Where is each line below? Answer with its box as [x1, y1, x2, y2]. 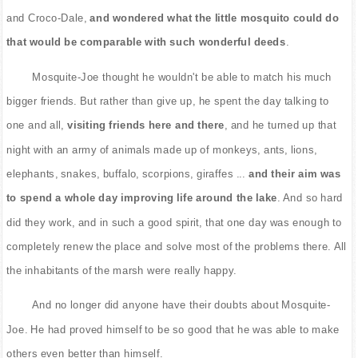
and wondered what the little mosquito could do [86, 11, 339, 24]
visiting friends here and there [64, 118, 225, 131]
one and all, [6, 118, 65, 131]
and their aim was [245, 167, 341, 180]
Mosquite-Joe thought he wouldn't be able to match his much [32, 70, 332, 83]
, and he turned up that [224, 118, 336, 131]
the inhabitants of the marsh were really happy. [6, 264, 237, 276]
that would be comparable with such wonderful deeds [6, 36, 286, 48]
